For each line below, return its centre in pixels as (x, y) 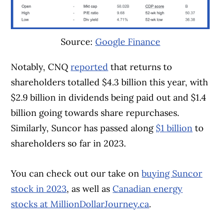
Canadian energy (148, 189)
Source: (78, 42)
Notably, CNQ (41, 67)
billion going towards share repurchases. (95, 113)
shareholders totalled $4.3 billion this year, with (110, 82)
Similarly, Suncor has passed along (84, 128)
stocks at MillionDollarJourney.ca (80, 204)
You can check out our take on (76, 174)
